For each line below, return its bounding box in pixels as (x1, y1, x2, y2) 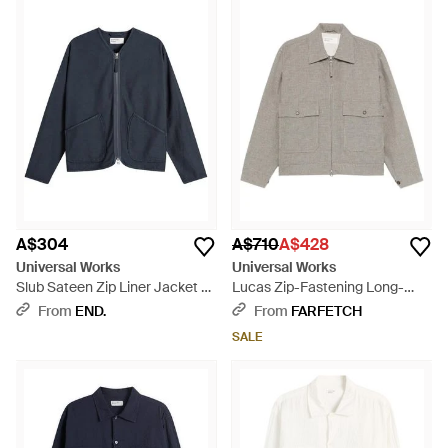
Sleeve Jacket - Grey (232, 298, 365, 316)
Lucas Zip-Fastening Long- (232, 278, 404, 296)
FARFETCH (291, 302, 362, 320)
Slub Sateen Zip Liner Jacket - (16, 278, 207, 296)
